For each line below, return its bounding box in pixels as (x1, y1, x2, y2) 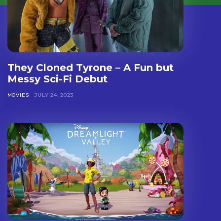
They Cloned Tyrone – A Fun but (7, 62, 174, 74)
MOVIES (7, 92, 29, 99)
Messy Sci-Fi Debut (7, 73, 108, 85)
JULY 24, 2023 (35, 92, 74, 99)
